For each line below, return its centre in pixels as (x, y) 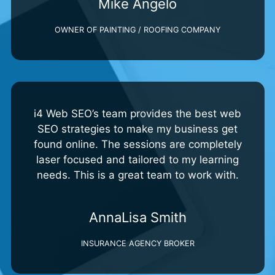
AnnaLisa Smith (137, 217)
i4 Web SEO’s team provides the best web (137, 113)
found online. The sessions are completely (137, 144)
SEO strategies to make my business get (137, 129)
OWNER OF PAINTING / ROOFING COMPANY (137, 29)
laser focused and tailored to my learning (137, 159)
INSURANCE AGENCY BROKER (137, 243)
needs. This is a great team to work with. (137, 175)
